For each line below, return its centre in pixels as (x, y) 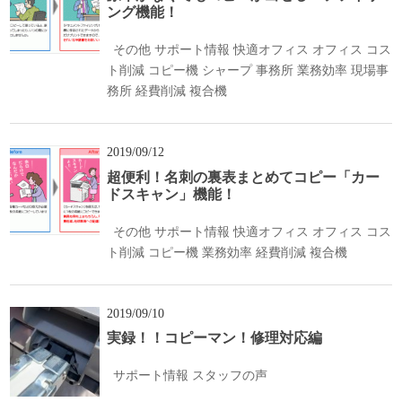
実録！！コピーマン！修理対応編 (215, 338)
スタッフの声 (230, 376)
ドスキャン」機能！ (172, 194)
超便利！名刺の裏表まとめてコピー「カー (244, 177)
